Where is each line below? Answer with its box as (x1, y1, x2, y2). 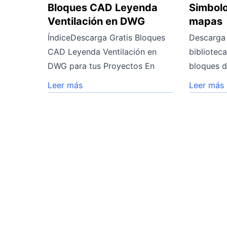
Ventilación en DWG (48, 15, 145, 27)
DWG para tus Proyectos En (48, 60, 155, 71)
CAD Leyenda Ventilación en (48, 46, 157, 57)
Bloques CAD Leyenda (48, 1, 158, 14)
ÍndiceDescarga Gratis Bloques (48, 32, 165, 43)
